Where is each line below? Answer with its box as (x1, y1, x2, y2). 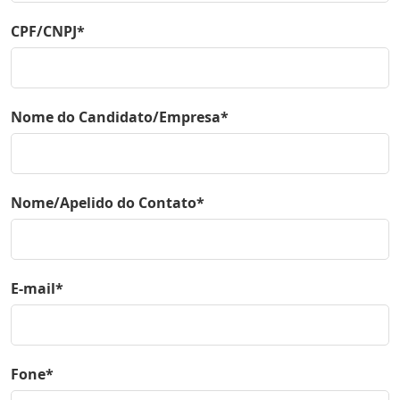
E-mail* (11, 278, 63, 298)
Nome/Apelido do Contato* (11, 192, 204, 212)
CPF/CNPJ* (11, 21, 85, 41)
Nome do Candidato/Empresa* (11, 106, 229, 127)
